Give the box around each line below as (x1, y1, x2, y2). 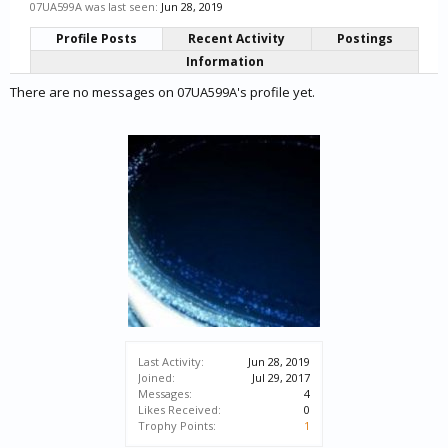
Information (185, 53, 264, 70)
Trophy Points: (138, 418, 216, 433)
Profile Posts (56, 30, 138, 47)
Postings (336, 30, 393, 47)
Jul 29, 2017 (252, 370, 310, 385)
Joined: (138, 370, 175, 385)
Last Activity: (138, 354, 204, 369)
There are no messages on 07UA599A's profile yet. (10, 83, 315, 101)
